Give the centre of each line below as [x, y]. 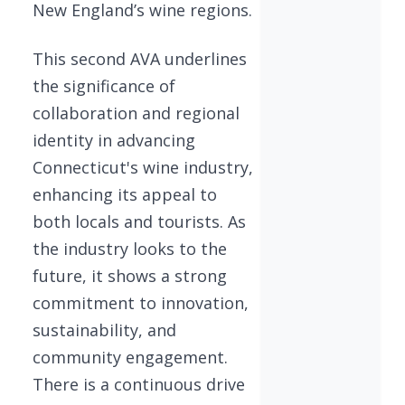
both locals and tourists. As [139, 221]
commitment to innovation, [141, 302]
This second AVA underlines [140, 58]
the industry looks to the [130, 248]
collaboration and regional [136, 113]
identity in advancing [114, 140]
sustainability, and [104, 330]
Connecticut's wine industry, [143, 167]
